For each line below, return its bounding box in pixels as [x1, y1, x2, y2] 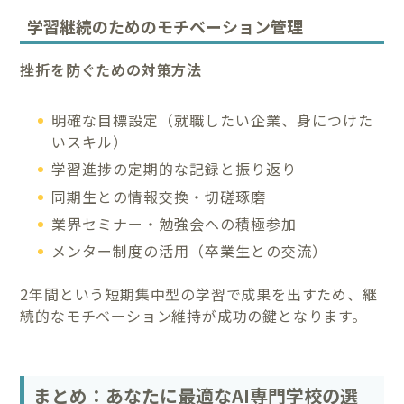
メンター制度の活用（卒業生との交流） [51, 240, 328, 262]
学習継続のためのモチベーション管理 [27, 14, 304, 38]
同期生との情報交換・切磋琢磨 [51, 185, 267, 207]
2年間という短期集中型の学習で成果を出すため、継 [20, 283, 378, 306]
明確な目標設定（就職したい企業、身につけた [51, 108, 374, 131]
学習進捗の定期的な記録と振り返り [51, 158, 298, 180]
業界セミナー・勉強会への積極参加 [51, 213, 298, 235]
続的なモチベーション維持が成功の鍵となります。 [20, 305, 367, 327]
